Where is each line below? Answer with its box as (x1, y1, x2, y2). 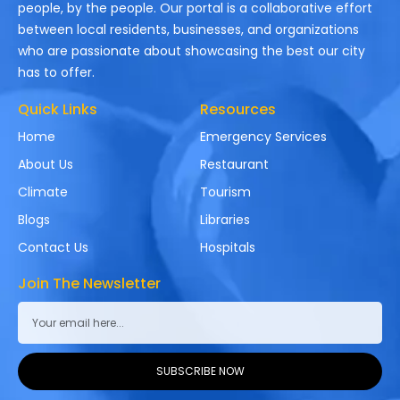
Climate (18, 183, 68, 202)
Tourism (200, 183, 251, 202)
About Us (18, 155, 73, 174)
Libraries (200, 211, 250, 229)
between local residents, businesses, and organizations (18, 21, 359, 39)
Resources (200, 99, 276, 121)
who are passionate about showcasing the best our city (18, 42, 365, 61)
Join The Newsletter (18, 273, 161, 295)
